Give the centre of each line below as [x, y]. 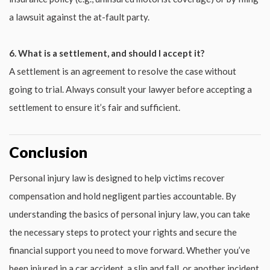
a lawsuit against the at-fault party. [79, 17]
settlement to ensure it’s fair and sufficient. [95, 107]
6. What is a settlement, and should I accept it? [107, 53]
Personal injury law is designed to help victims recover [117, 177]
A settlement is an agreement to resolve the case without [123, 71]
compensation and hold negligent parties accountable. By [123, 196]
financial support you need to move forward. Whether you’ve [130, 250]
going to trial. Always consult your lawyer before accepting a [130, 89]
